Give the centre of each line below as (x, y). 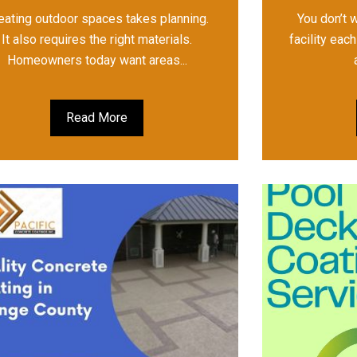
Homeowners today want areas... (97, 61)
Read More (97, 118)
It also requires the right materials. (97, 40)
